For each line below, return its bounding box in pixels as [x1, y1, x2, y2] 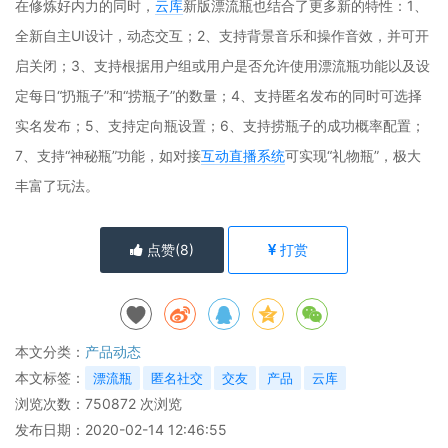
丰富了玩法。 [15, 177, 99, 194]
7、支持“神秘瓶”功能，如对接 [15, 147, 201, 164]
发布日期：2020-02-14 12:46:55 [15, 421, 227, 438]
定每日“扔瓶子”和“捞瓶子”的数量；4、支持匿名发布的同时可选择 [15, 87, 422, 104]
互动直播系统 [201, 147, 285, 164]
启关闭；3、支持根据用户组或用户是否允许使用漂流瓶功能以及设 [15, 57, 430, 74]
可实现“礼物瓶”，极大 [285, 147, 421, 164]
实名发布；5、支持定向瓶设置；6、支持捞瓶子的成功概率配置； [15, 117, 425, 134]
